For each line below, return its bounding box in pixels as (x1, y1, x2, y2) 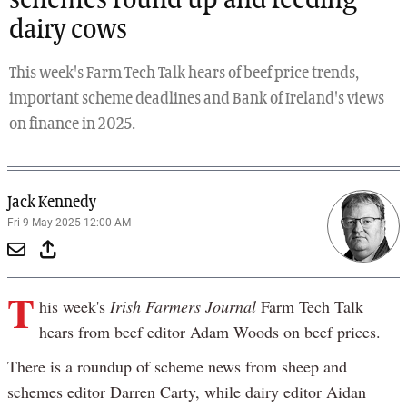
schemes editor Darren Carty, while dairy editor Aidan (7, 380, 366, 402)
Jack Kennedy (7, 194, 96, 211)
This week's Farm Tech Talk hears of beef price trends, (9, 65, 359, 82)
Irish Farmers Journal (109, 294, 256, 317)
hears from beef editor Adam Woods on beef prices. (38, 320, 381, 342)
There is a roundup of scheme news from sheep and (7, 354, 347, 377)
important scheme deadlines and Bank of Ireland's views (9, 90, 384, 107)
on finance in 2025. (9, 115, 135, 133)
